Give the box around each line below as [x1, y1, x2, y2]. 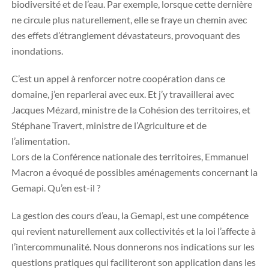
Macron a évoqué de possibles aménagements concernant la [11, 166, 258, 178]
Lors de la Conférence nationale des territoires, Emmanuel [11, 151, 249, 162]
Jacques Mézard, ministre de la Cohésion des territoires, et [11, 104, 250, 115]
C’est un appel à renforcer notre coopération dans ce [11, 73, 225, 84]
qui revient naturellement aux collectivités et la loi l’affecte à [11, 225, 256, 237]
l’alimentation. [11, 135, 70, 147]
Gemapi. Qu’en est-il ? [11, 182, 100, 193]
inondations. [11, 45, 63, 56]
